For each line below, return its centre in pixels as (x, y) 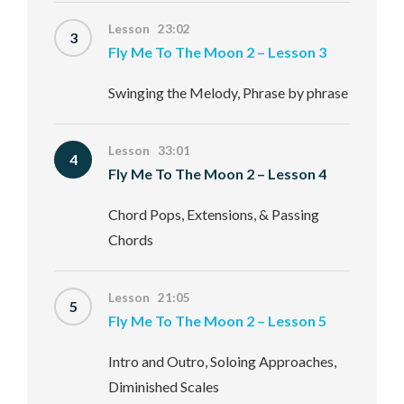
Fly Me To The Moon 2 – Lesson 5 (217, 321)
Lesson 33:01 (149, 151)
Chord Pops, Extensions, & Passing (214, 214)
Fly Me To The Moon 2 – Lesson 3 (217, 52)
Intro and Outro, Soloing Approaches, (222, 361)
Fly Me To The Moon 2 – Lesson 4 (217, 174)
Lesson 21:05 (149, 298)
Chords (131, 239)
